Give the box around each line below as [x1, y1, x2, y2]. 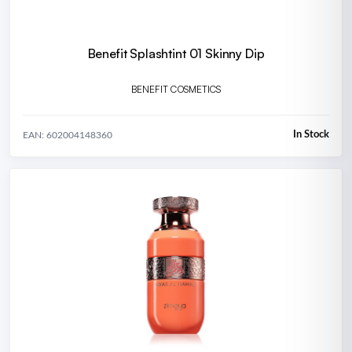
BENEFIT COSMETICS [130, 82, 222, 95]
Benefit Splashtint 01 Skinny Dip [87, 45, 265, 61]
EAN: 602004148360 [23, 130, 112, 140]
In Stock [293, 130, 329, 141]
